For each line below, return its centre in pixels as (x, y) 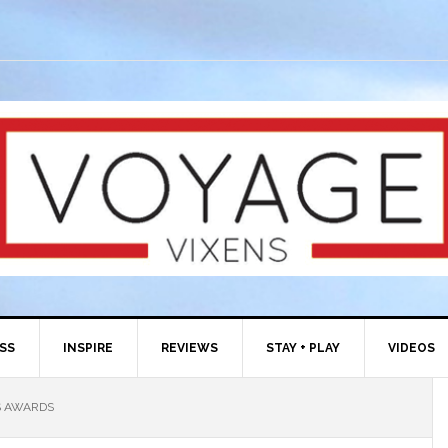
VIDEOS (411, 348)
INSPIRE (88, 348)
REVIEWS (189, 348)
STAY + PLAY (303, 348)
